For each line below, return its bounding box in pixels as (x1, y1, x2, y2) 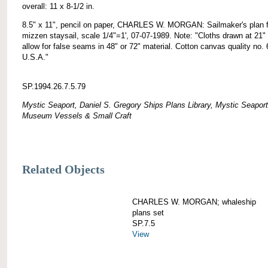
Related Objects (22, 163, 105, 176)
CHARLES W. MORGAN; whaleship (132, 197, 256, 206)
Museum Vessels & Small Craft (22, 111, 132, 120)
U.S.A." (22, 52, 48, 62)
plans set (132, 208, 164, 217)
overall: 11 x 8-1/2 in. (22, 1, 95, 11)
